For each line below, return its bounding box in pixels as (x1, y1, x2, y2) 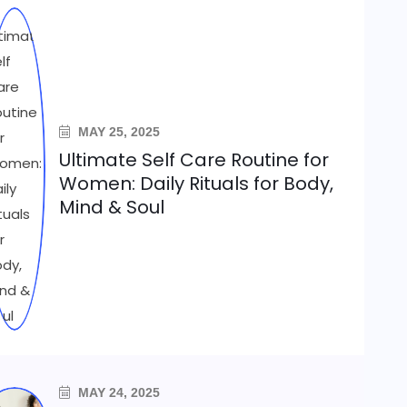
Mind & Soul (59, 194, 165, 220)
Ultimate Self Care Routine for (59, 147, 330, 173)
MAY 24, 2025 (74, 385, 161, 400)
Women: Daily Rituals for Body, (59, 171, 334, 196)
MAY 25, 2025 (74, 124, 161, 139)
